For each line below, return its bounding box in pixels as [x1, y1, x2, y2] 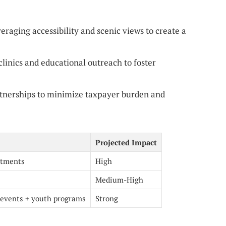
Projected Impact [95, 137, 157, 148]
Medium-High [95, 175, 143, 185]
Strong [95, 193, 118, 204]
